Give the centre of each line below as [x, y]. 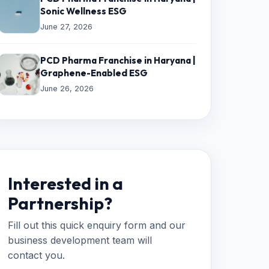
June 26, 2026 [67, 88]
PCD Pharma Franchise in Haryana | [118, 61]
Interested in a [65, 183]
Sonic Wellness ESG [83, 11]
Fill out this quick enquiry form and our [97, 225]
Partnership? [60, 203]
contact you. [36, 255]
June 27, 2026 [66, 26]
